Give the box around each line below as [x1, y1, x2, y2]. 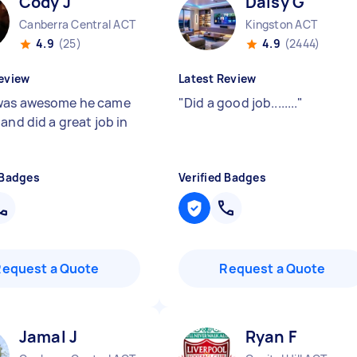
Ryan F [245, 326, 296, 347]
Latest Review [178, 71, 257, 86]
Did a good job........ [184, 94, 298, 112]
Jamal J [19, 326, 78, 347]
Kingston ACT [245, 17, 317, 32]
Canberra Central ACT [19, 17, 135, 32]
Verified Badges [178, 170, 266, 185]
